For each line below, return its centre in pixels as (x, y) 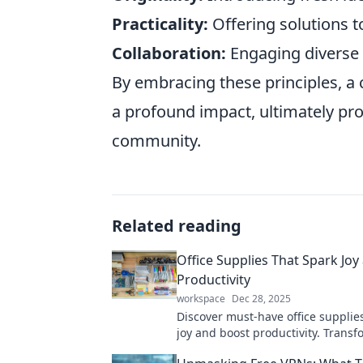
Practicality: (160, 24)
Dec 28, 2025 (261, 299)
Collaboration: (169, 53)
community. (156, 141)
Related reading (177, 226)
